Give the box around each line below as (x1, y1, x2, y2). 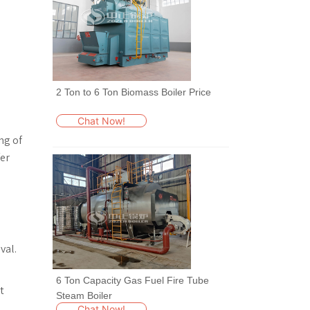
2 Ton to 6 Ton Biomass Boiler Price (56, 86, 211, 98)
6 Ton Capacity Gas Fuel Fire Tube (56, 274, 209, 286)
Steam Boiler (56, 289, 112, 301)
